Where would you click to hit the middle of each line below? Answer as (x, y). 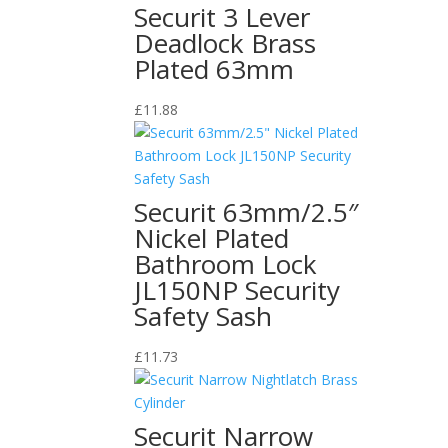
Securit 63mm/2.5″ (246, 211)
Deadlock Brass (225, 42)
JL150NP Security (237, 289)
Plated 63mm (214, 68)
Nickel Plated (212, 237)
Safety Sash (203, 315)
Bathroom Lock (226, 263)
